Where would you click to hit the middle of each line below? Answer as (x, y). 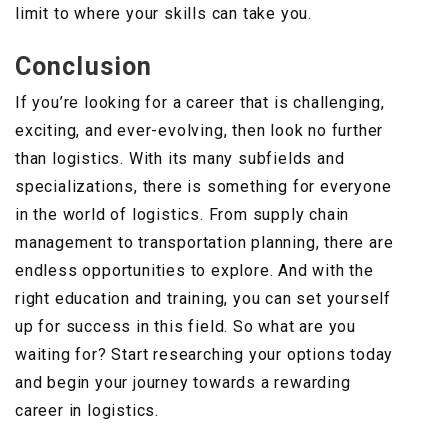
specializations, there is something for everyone (203, 187)
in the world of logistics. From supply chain (182, 215)
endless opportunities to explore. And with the (194, 271)
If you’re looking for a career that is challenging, (200, 103)
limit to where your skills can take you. (163, 14)
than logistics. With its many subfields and (180, 159)
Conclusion (83, 67)
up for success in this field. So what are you (185, 327)
